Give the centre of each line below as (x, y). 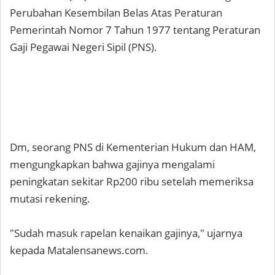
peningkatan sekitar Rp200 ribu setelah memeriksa (132, 181)
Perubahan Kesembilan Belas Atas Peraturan (116, 13)
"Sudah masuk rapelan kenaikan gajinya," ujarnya (126, 233)
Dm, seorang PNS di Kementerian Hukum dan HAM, (133, 147)
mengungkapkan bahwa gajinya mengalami (112, 164)
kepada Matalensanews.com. (79, 250)
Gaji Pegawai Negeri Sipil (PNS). (83, 47)
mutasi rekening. (50, 199)
